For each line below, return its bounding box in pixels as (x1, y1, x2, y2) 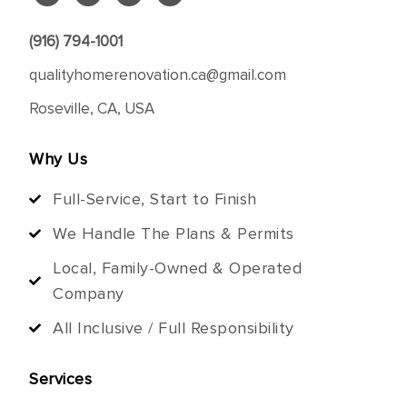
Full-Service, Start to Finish (53, 189, 257, 210)
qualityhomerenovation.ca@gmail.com (29, 65, 286, 85)
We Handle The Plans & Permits (53, 223, 294, 244)
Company (53, 283, 124, 304)
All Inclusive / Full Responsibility (53, 318, 294, 339)
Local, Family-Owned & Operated (53, 258, 303, 279)
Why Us (29, 149, 87, 170)
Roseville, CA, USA (29, 99, 154, 119)
